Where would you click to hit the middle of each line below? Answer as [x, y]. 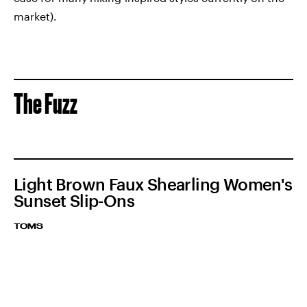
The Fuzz [46, 104]
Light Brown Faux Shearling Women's [153, 184]
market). [35, 16]
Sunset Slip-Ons [74, 201]
